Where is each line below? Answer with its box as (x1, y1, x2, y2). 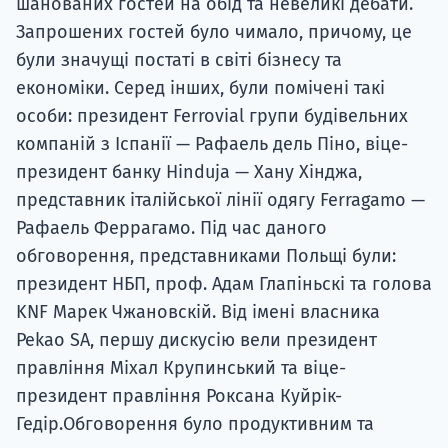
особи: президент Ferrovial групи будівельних (16, 105, 408, 128)
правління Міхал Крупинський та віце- (16, 357, 346, 380)
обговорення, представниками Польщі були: (16, 245, 396, 268)
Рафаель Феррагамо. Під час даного (16, 217, 327, 240)
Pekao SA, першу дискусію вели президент (16, 329, 377, 352)
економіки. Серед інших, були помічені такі (16, 77, 385, 100)
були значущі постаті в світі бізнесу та (16, 49, 342, 72)
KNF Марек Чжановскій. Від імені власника (16, 301, 380, 324)
